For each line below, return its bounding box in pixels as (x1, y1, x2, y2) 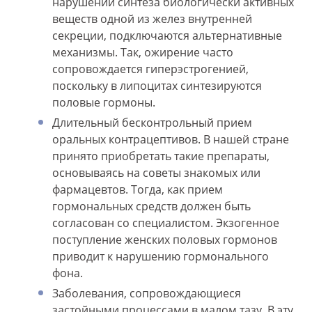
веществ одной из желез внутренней (52, 11, 252, 27)
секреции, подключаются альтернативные (52, 28, 282, 44)
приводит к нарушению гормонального (52, 249, 269, 265)
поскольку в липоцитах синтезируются (52, 78, 262, 94)
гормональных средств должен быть (52, 198, 251, 214)
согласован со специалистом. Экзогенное (52, 215, 279, 231)
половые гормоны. (52, 95, 155, 111)
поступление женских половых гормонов (52, 232, 277, 248)
